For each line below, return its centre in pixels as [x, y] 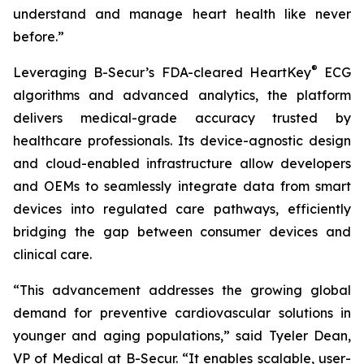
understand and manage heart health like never [182, 14]
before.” [39, 37]
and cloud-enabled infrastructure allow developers [182, 163]
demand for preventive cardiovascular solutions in [182, 313]
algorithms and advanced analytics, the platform [182, 95]
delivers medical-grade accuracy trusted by [182, 118]
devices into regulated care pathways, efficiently [182, 209]
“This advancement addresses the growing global [182, 290]
